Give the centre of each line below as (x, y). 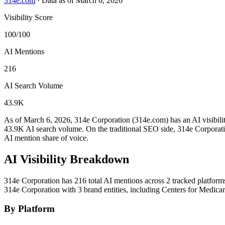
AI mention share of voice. (46, 138)
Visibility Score (28, 17)
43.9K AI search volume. (44, 129)
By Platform (29, 209)
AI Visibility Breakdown (67, 159)
